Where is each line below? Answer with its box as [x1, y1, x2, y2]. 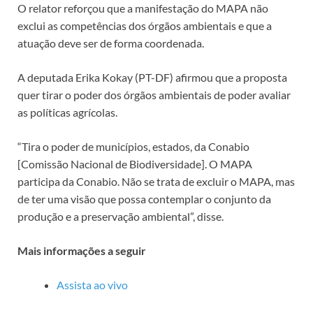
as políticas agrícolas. [17, 105, 117, 119]
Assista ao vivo [57, 278, 128, 292]
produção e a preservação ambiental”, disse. [17, 210, 224, 224]
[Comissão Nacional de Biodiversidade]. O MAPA [17, 157, 252, 171]
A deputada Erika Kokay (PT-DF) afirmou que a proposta [17, 71, 287, 85]
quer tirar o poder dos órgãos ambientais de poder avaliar [17, 88, 291, 102]
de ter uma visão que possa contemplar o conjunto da [17, 192, 271, 206]
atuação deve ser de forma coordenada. [17, 36, 204, 50]
